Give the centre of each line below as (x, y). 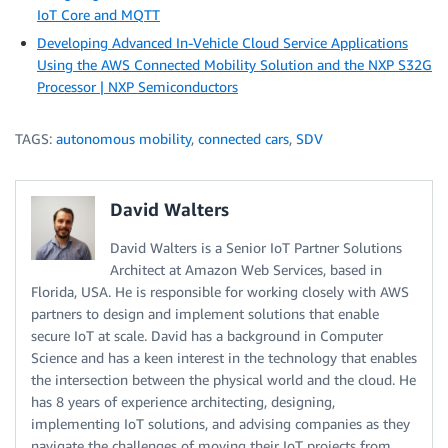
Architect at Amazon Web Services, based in (246, 270)
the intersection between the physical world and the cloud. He (223, 380)
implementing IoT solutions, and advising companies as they (220, 424)
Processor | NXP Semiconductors (137, 87)
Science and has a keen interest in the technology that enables (224, 358)
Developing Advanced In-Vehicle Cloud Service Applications (222, 43)
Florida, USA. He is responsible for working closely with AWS (220, 292)
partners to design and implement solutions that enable (205, 314)
